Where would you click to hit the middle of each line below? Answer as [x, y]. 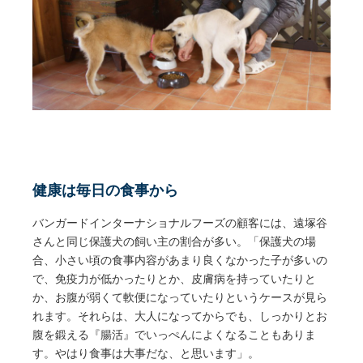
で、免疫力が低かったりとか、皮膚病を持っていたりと [174, 280]
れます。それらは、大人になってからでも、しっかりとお [180, 317]
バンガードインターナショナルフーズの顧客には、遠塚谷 [180, 224]
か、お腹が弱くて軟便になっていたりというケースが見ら [180, 298]
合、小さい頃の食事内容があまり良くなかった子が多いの [180, 261]
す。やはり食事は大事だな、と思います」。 [146, 354]
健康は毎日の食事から [105, 190]
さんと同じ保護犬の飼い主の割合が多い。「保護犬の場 [174, 242]
